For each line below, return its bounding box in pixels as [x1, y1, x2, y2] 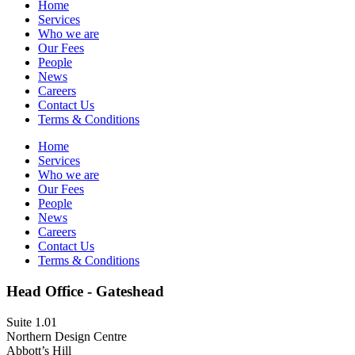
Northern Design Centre [6, 329, 127, 343]
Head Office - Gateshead [6, 282, 164, 300]
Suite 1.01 [6, 315, 57, 329]
